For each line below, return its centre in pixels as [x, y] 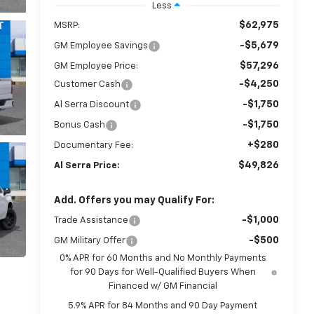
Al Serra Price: [87, 165]
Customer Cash [87, 84]
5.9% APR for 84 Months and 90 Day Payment [162, 306]
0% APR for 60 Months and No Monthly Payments [163, 258]
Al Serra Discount [91, 104]
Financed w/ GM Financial [163, 286]
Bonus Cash [79, 125]
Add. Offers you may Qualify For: [134, 200]
